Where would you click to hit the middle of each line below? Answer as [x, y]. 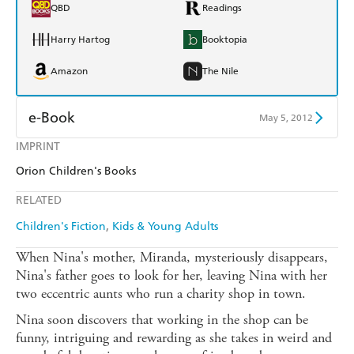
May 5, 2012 [286, 117]
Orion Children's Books [76, 171]
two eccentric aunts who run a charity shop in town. [161, 294]
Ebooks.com [76, 217]
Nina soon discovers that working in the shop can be [162, 320]
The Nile [220, 72]
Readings [222, 8]
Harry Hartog [80, 40]
